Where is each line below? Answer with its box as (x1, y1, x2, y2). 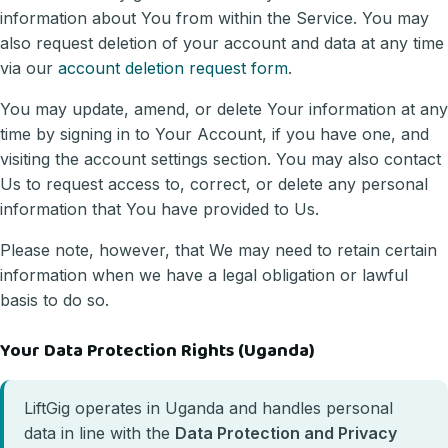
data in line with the (24, 422, 175, 443)
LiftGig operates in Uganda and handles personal (24, 397, 393, 418)
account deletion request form (58, 57, 288, 78)
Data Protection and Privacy (175, 422, 397, 443)
